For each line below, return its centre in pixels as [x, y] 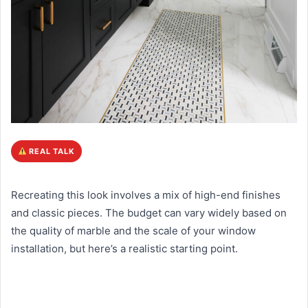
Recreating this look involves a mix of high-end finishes [146, 195]
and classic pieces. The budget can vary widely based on [149, 213]
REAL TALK [51, 152]
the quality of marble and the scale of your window [133, 231]
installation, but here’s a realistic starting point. [124, 249]
